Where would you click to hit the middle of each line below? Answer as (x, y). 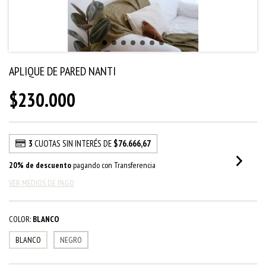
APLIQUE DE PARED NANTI (62, 71)
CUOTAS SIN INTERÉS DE (74, 143)
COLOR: (20, 219)
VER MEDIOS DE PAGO (42, 183)
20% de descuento (40, 165)
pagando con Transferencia (113, 165)
